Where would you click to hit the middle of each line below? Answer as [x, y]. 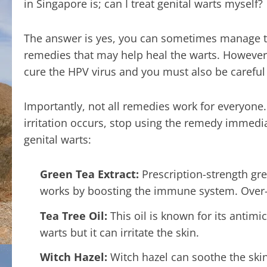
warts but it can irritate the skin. [119, 232]
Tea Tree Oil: [74, 215]
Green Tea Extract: [89, 174]
